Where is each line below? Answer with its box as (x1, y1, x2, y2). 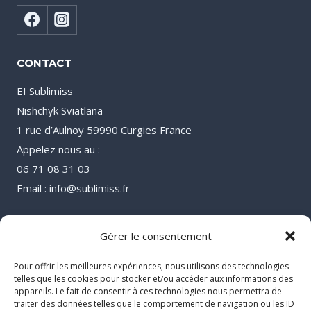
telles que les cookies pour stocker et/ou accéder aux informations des (14, 273, 293, 285)
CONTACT (17, 56, 72, 69)
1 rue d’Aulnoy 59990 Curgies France (17, 123, 192, 137)
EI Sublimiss (17, 84, 73, 98)
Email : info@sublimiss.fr (17, 181, 130, 195)
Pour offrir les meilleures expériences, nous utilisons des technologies (14, 260, 289, 272)
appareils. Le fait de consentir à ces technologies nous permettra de (14, 285, 282, 297)
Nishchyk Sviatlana (17, 103, 103, 117)
